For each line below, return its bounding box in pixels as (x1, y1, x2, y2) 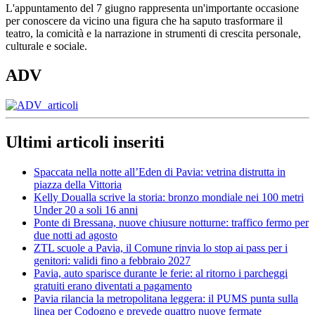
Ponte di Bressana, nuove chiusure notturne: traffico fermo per (34, 217, 309, 229)
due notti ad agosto (34, 229, 117, 242)
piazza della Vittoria (34, 179, 122, 191)
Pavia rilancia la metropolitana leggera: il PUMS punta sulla (34, 292, 298, 305)
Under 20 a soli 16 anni (34, 204, 138, 217)
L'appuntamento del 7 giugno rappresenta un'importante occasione (6, 1, 299, 14)
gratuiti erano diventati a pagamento (34, 280, 192, 292)
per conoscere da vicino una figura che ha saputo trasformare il (6, 14, 283, 27)
